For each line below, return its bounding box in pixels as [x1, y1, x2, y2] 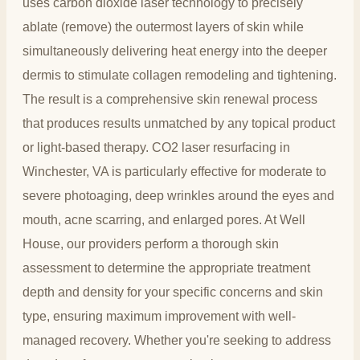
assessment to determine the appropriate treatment [22, 260, 310, 275]
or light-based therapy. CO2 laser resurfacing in [22, 140, 290, 154]
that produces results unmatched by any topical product [22, 116, 335, 130]
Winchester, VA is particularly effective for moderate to [22, 164, 326, 178]
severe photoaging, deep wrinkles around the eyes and [22, 188, 334, 202]
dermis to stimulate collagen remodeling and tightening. [22, 67, 337, 82]
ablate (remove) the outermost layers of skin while [22, 19, 304, 34]
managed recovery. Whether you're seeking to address [22, 333, 331, 347]
